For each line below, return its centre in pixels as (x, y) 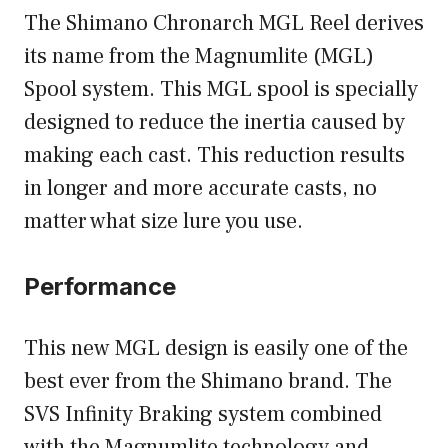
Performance (103, 287)
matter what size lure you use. (166, 221)
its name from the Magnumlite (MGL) (199, 56)
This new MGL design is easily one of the (216, 348)
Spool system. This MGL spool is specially (221, 89)
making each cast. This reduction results (214, 155)
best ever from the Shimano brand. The (208, 381)
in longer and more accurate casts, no (200, 188)
